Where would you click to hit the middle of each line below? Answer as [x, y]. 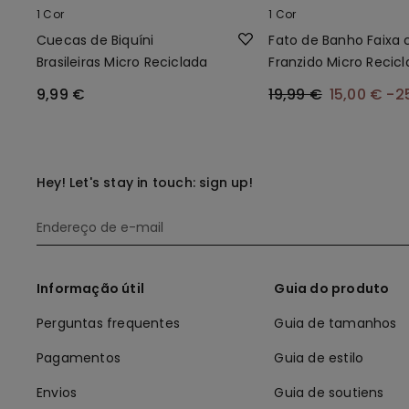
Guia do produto [332, 288]
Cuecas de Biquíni [95, 40]
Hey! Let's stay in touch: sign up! [145, 182]
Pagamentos [79, 357]
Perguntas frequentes [108, 323]
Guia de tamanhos [336, 323]
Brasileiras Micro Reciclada [122, 62]
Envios [57, 392]
